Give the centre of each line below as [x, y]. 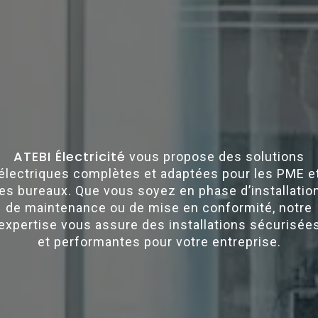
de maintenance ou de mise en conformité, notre [159, 207]
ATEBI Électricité [70, 156]
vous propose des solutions [215, 156]
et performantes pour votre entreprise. [159, 241]
